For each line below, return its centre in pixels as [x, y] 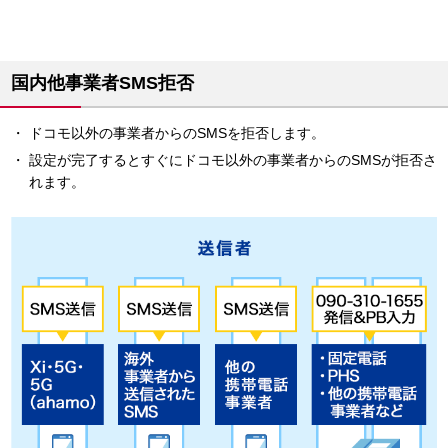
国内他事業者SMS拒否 [102, 82]
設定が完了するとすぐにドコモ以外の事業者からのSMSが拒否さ [232, 159]
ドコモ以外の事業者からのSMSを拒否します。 [176, 132]
